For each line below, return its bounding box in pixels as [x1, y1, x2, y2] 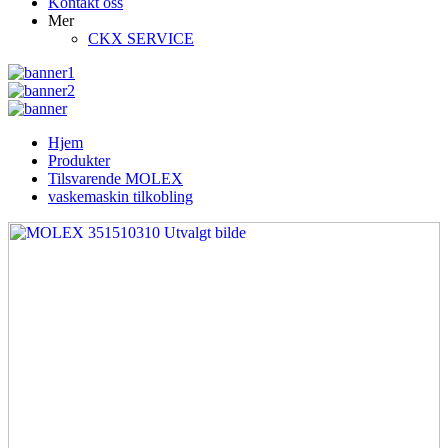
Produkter [48, 152, 110, 169]
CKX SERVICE [88, 30, 194, 47]
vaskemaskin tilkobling [48, 188, 193, 205]
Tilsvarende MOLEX [48, 170, 183, 187]
